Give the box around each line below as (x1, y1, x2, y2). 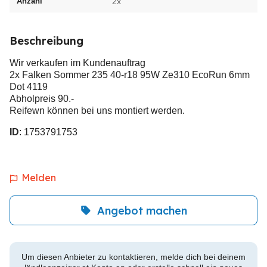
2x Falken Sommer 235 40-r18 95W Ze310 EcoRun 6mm (10, 70, 250, 80)
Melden (21, 172, 56, 184)
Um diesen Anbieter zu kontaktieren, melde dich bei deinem (21, 252, 246, 262)
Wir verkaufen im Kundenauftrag (10, 58, 145, 68)
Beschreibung (10, 34, 83, 48)
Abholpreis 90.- (10, 94, 74, 104)
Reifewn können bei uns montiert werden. (10, 105, 185, 116)
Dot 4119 (10, 82, 48, 92)
